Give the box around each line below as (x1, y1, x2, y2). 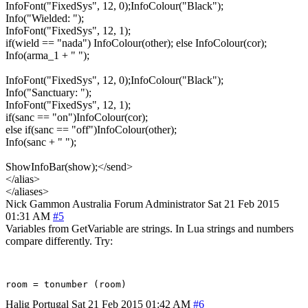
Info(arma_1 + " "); (5, 49, 89, 61)
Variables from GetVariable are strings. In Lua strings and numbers (5, 222, 294, 234)
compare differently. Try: (5, 234, 113, 247)
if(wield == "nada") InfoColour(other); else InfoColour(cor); (5, 36, 267, 49)
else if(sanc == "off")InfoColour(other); (5, 123, 177, 135)
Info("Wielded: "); (5, 12, 84, 24)
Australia (72, 197, 111, 210)
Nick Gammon (5, 197, 70, 210)
